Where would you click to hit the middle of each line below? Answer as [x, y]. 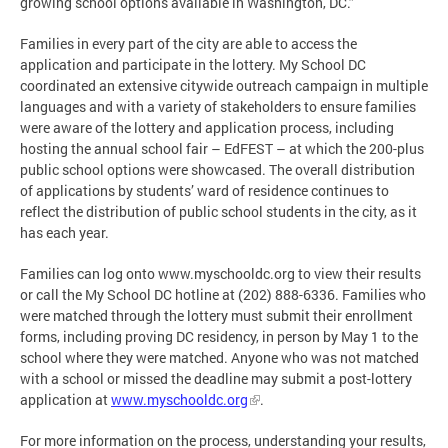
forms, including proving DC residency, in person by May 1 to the [219, 336]
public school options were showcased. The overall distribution [217, 169]
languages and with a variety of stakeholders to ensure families [218, 106]
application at [65, 399]
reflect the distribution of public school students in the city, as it [218, 211]
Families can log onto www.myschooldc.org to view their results [220, 273]
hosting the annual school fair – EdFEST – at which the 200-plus [222, 148]
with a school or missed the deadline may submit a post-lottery [216, 378]
